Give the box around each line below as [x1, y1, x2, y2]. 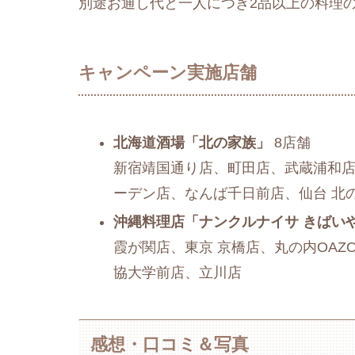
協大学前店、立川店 [113, 264, 242, 281]
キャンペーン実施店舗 [78, 62, 257, 82]
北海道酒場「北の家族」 [113, 134, 270, 151]
